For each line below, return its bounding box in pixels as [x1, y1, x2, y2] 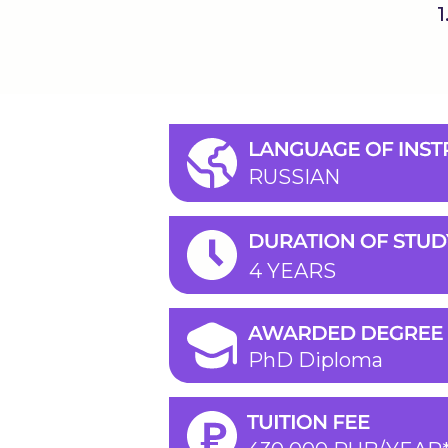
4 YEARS [249, 259, 336, 283]
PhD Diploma [248, 348, 383, 372]
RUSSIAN [248, 165, 340, 189]
